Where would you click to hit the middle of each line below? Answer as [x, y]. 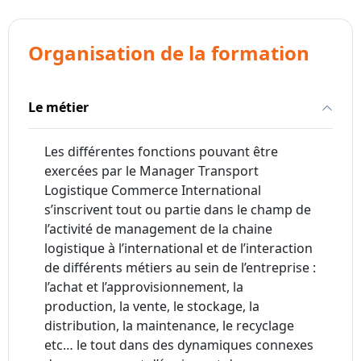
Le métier [58, 108]
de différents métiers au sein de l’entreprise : [180, 268]
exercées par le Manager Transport [151, 171]
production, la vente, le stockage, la [152, 307]
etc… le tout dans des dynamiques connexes [179, 345]
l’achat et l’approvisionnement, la [144, 287]
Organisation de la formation [169, 53]
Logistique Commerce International [153, 191]
